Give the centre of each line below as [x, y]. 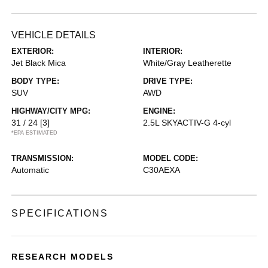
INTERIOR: [163, 51]
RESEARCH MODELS [63, 257]
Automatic [31, 170]
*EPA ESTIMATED [35, 133]
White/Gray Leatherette [187, 63]
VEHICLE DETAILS [54, 35]
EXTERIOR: [33, 51]
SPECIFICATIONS [60, 213]
